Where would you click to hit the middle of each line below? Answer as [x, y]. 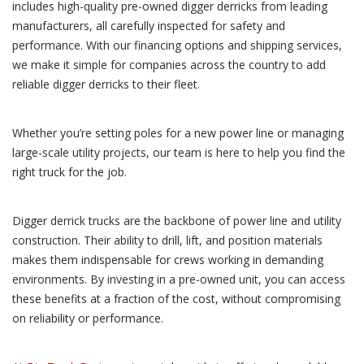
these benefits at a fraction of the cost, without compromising [176, 299]
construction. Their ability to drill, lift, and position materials [167, 240]
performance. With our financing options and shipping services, [177, 45]
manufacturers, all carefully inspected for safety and [149, 26]
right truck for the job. [69, 172]
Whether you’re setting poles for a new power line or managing [178, 133]
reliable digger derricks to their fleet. [106, 84]
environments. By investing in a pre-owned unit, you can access [179, 279]
